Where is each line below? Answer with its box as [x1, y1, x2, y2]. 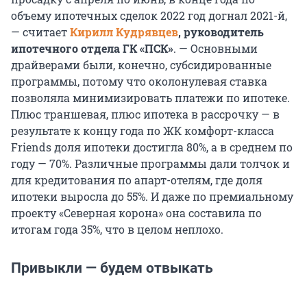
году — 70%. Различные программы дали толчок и [11, 156, 290, 171]
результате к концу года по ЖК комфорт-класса [11, 123, 274, 138]
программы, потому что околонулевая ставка [11, 74, 267, 89]
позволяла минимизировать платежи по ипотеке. [11, 90, 290, 106]
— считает [11, 25, 70, 40]
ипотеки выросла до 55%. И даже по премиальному [11, 189, 293, 204]
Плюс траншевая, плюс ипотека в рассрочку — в [11, 107, 280, 122]
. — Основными [173, 41, 258, 56]
